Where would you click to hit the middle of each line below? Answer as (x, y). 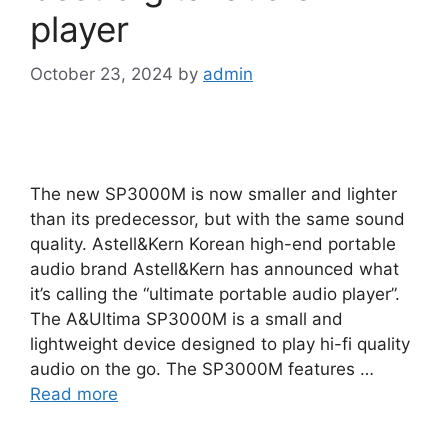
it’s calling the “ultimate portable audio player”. (215, 293)
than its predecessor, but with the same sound (217, 218)
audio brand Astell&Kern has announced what (214, 268)
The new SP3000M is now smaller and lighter (213, 193)
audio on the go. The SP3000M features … (202, 368)
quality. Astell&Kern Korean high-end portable (213, 243)
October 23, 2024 (101, 73)
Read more (74, 393)
